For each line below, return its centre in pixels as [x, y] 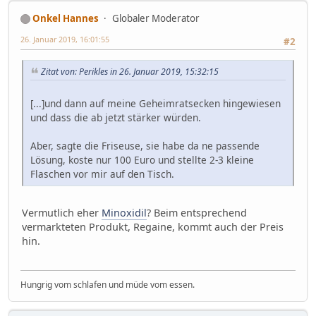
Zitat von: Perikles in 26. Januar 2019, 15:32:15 [130, 72]
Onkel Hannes [66, 19]
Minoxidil [124, 213]
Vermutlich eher [62, 213]
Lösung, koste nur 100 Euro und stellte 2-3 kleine [142, 160]
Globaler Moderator [156, 19]
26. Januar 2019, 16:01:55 [65, 39]
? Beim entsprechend [197, 213]
